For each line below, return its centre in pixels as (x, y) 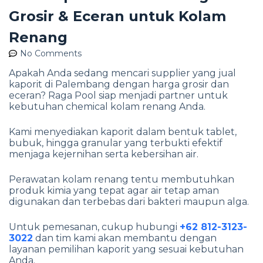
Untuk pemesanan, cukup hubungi (94, 227)
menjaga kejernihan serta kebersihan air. (104, 154)
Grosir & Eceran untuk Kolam (117, 16)
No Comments (51, 54)
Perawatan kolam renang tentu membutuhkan (122, 180)
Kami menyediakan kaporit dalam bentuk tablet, (123, 132)
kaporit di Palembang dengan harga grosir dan (119, 85)
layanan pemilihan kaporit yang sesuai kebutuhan (126, 249)
